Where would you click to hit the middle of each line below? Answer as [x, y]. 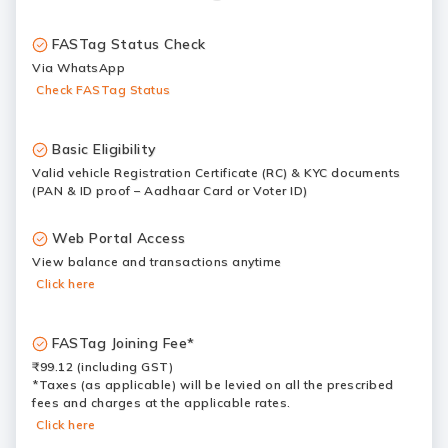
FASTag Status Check [129, 44]
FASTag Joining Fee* [123, 343]
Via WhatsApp [78, 67]
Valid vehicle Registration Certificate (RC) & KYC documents [216, 172]
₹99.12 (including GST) [102, 366]
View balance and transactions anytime [157, 261]
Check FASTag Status [103, 89]
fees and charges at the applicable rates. [161, 402]
